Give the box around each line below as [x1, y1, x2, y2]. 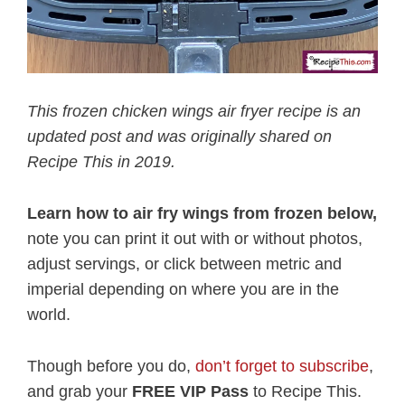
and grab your [27, 381, 132, 400]
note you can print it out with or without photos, [27, 230, 363, 249]
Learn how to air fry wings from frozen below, [27, 204, 377, 223]
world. [27, 306, 71, 325]
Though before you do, [27, 356, 195, 375]
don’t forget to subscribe [195, 356, 369, 375]
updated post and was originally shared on [27, 127, 332, 146]
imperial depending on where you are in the [27, 280, 339, 299]
